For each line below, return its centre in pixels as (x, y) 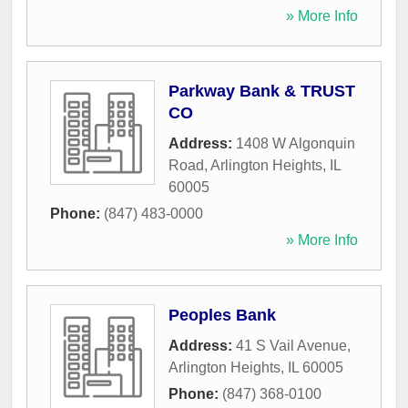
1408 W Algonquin (296, 144)
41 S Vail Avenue (291, 346)
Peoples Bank (222, 316)
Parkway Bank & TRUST (262, 92)
